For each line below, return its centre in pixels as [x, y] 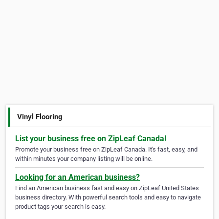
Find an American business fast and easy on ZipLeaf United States [107, 188]
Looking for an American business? [77, 177]
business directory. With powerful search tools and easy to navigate [108, 197]
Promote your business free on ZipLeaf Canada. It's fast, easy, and [106, 150]
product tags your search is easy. [60, 207]
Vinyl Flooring [40, 117]
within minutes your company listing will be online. [84, 159]
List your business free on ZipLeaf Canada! [91, 139]
